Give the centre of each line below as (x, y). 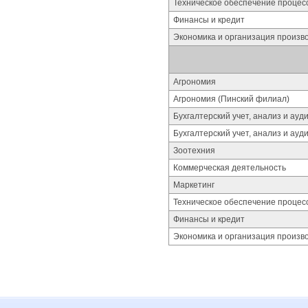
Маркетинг (194, 185)
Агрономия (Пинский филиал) (231, 99)
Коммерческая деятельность (230, 168)
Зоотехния (194, 151)
